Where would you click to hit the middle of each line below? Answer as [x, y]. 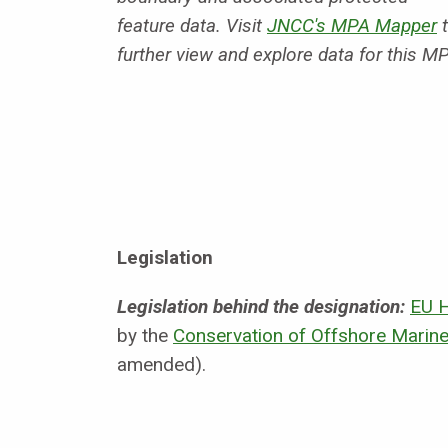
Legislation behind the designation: [261, 307]
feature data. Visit [192, 25]
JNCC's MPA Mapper [352, 25]
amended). [161, 365]
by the [145, 336]
